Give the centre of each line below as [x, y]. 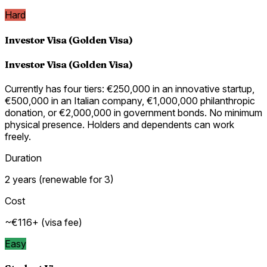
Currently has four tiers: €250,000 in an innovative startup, [130, 89]
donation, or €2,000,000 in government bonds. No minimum [133, 113]
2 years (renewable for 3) [59, 180]
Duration [23, 158]
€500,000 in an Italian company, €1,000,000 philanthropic [130, 101]
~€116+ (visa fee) [44, 223]
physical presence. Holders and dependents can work [119, 125]
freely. [18, 137]
